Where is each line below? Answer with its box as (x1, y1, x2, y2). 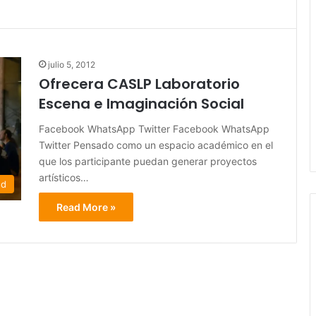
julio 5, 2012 (48, 59, 95, 71)
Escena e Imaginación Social (39, 94, 244, 114)
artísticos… (39, 171, 89, 184)
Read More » (56, 201, 116, 214)
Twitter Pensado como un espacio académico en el (39, 139, 273, 152)
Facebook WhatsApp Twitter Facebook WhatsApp (39, 123, 269, 135)
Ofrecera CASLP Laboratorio (39, 74, 240, 95)
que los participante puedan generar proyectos (39, 155, 257, 168)
